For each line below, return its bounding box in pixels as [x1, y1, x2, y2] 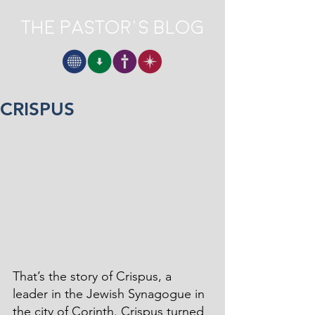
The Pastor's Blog [20, 18, 204, 38]
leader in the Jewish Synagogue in [13, 285, 208, 302]
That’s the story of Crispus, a [13, 268, 175, 284]
